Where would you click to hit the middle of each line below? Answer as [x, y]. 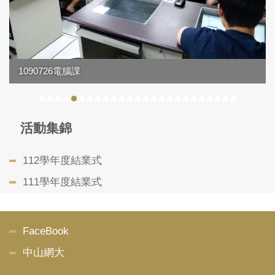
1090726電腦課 [49, 71]
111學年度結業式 [62, 182]
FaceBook [46, 231]
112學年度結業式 [62, 160]
